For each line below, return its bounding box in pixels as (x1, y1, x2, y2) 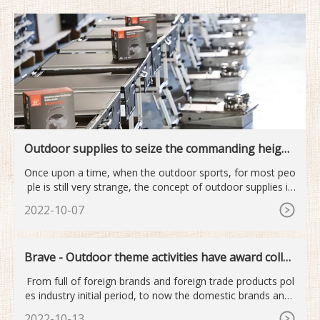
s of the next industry (24, 154, 139, 171)
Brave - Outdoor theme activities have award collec (24, 249, 294, 265)
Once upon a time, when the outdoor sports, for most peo (24, 165, 296, 179)
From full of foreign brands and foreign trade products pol (26, 274, 294, 288)
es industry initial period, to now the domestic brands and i (25, 288, 295, 302)
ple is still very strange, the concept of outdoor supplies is (27, 179, 293, 194)
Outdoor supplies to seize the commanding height (24, 140, 293, 156)
